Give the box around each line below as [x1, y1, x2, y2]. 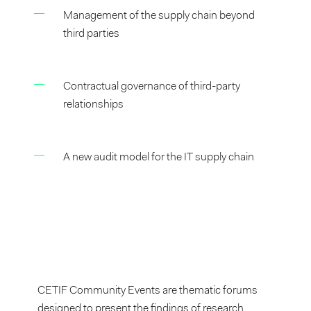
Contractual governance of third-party [63, 81, 241, 92]
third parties [63, 28, 120, 40]
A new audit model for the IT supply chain [63, 152, 255, 163]
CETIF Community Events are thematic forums [37, 285, 258, 296]
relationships [63, 99, 124, 110]
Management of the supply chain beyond [63, 10, 255, 22]
